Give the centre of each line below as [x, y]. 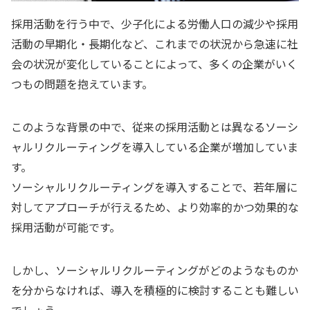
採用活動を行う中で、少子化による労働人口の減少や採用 [155, 23]
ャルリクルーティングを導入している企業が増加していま [155, 146]
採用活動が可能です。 [66, 227]
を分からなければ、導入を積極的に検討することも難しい [155, 290]
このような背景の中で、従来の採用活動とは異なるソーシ [155, 126]
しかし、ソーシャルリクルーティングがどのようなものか [155, 270]
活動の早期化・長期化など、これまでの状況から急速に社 [155, 43]
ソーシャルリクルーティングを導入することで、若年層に [154, 186]
